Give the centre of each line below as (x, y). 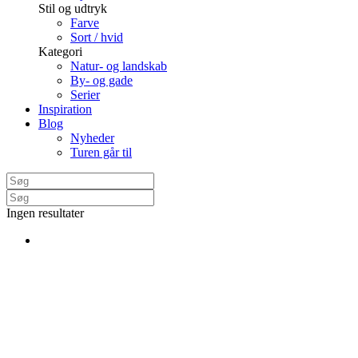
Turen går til (101, 153)
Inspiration (65, 109)
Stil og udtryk (73, 9)
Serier (85, 95)
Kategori (60, 52)
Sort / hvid (97, 38)
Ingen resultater (45, 213)
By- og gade (101, 81)
